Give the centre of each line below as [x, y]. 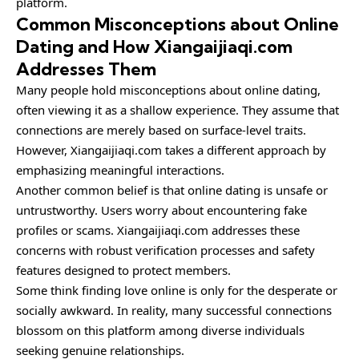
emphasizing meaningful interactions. [120, 169]
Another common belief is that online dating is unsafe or [172, 190]
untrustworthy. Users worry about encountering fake [161, 210]
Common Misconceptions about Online [177, 24]
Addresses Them [86, 69]
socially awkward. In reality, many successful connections [174, 310]
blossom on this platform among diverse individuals [160, 330]
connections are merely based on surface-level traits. [161, 129]
